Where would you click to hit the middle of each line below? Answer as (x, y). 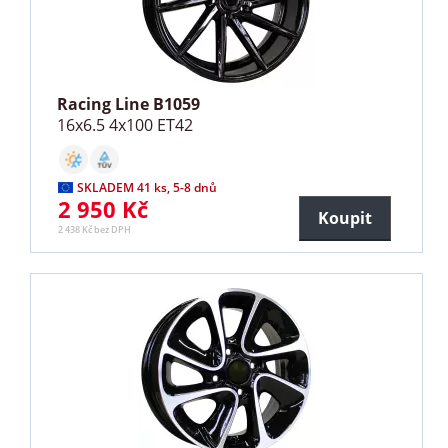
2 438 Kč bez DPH (95, 230)
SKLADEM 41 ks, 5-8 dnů (147, 188)
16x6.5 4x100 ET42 (125, 125)
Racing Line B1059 (129, 104)
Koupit (344, 218)
